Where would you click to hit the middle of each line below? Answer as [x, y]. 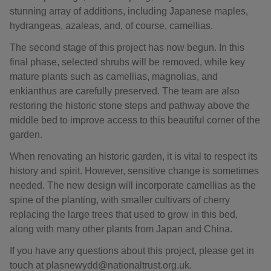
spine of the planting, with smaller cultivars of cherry [120, 200]
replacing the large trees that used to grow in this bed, [124, 214]
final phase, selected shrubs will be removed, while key [127, 62]
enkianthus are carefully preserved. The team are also [125, 91]
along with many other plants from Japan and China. [121, 229]
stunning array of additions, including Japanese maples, [129, 11]
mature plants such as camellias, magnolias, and [114, 77]
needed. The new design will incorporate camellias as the [133, 185]
